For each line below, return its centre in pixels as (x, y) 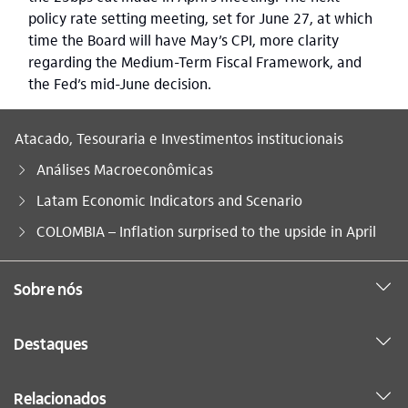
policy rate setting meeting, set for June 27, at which (200, 18)
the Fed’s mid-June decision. (120, 84)
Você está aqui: (64, 231)
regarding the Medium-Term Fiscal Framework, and (195, 62)
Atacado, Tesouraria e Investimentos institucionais (179, 138)
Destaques (51, 343)
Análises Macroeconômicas (125, 169)
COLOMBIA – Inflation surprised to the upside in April (206, 231)
